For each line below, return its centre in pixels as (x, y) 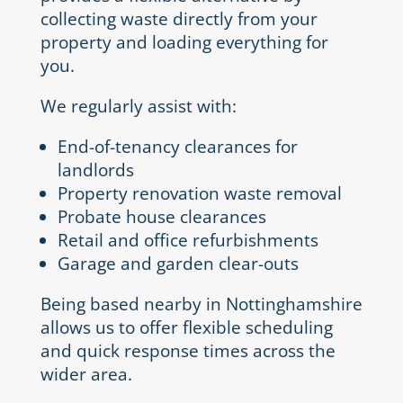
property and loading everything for (184, 43)
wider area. (86, 375)
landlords (95, 170)
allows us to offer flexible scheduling (186, 328)
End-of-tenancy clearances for (177, 147)
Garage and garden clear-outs (178, 264)
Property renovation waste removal (199, 194)
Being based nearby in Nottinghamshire (201, 304)
